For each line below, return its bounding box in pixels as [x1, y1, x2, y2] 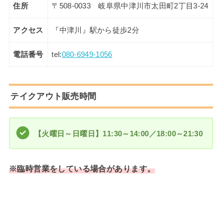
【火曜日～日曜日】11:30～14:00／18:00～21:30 [34, 129, 203, 138]
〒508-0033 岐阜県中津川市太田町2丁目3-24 [52, 1, 209, 10]
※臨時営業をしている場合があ [8, 164, 123, 173]
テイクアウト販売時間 [10, 91, 97, 101]
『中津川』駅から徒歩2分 [52, 26, 139, 34]
